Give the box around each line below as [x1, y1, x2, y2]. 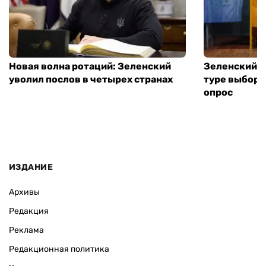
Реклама [9, 225, 44, 236]
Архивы [9, 187, 40, 198]
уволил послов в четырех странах [9, 74, 173, 85]
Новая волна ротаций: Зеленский [9, 61, 171, 72]
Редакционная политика [9, 244, 109, 255]
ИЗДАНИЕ [9, 162, 53, 173]
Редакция [9, 206, 49, 217]
